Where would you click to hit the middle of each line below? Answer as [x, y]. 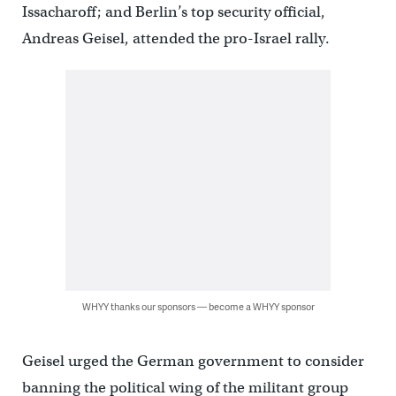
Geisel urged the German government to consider [193, 361]
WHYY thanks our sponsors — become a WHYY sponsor [198, 306]
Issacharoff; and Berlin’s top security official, [173, 11]
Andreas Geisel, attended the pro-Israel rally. [175, 38]
